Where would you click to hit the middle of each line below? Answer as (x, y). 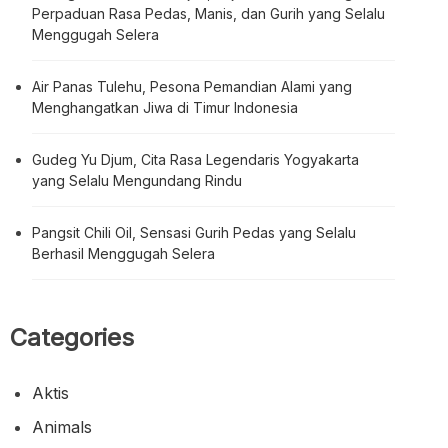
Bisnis (53, 376)
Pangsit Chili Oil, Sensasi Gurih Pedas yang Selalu (194, 46)
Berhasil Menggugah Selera (123, 67)
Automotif (69, 274)
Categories (72, 151)
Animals (62, 240)
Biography (71, 342)
